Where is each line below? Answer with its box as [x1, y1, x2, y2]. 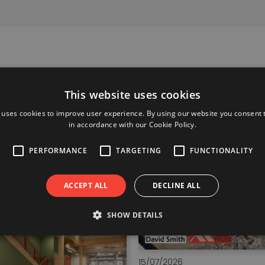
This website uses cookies [64, 87, 201, 102]
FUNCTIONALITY [189, 145, 253, 156]
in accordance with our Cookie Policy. [68, 119, 197, 130]
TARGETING [115, 145, 161, 156]
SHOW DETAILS [106, 209, 163, 220]
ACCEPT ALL [63, 180, 108, 190]
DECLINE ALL [152, 180, 201, 190]
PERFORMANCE [28, 145, 88, 156]
